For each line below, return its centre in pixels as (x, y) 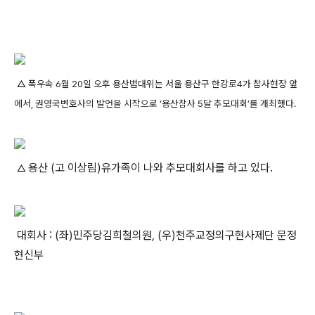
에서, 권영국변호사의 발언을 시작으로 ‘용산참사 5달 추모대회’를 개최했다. (155, 103)
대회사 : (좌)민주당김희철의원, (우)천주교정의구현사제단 (144, 235)
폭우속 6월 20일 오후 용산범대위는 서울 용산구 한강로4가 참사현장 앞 (163, 84)
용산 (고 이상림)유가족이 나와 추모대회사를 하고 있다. (150, 168)
